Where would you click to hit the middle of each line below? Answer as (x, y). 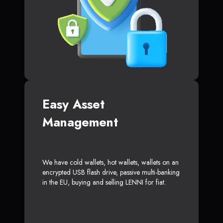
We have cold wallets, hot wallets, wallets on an (111, 163)
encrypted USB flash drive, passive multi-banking (111, 172)
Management (80, 122)
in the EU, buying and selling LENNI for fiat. (104, 182)
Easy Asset (73, 104)
